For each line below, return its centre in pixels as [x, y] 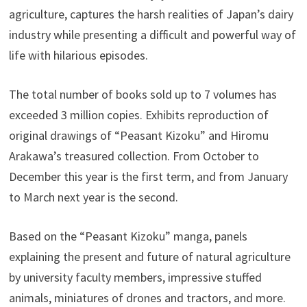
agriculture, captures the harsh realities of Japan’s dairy [151, 14]
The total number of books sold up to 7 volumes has [143, 95]
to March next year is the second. [94, 197]
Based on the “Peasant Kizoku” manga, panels [128, 236]
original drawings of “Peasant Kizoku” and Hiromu [139, 136]
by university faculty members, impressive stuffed [136, 278]
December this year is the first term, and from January [149, 177]
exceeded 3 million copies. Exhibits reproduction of [139, 115]
